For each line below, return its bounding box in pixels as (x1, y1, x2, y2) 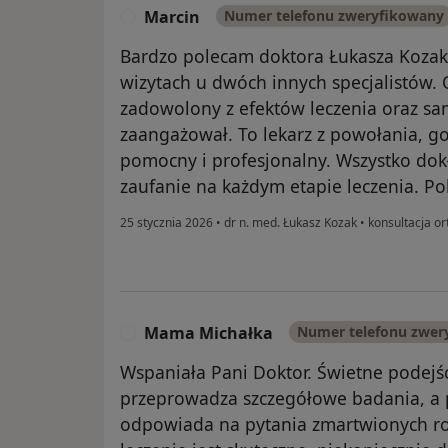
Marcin (144, 6, 200, 29)
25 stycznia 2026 (120, 214, 213, 232)
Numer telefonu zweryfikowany (224, 6, 444, 26)
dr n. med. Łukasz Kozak (221, 214, 360, 232)
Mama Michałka (144, 322, 273, 345)
